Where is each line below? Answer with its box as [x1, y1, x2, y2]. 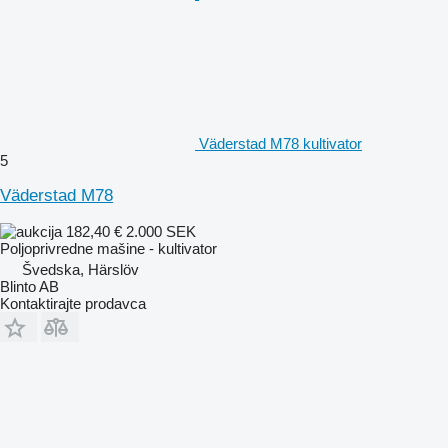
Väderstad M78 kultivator [199, 134, 362, 152]
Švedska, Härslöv [22, 260, 139, 278]
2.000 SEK [126, 222, 196, 240]
